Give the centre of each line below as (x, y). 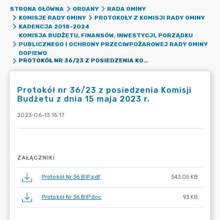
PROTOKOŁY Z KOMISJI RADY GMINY (150, 18)
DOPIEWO (33, 53)
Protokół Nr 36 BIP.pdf (71, 177)
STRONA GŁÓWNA (37, 9)
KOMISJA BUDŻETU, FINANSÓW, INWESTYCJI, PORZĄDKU (106, 35)
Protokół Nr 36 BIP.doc (72, 197)
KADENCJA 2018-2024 (54, 27)
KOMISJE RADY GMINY (52, 18)
